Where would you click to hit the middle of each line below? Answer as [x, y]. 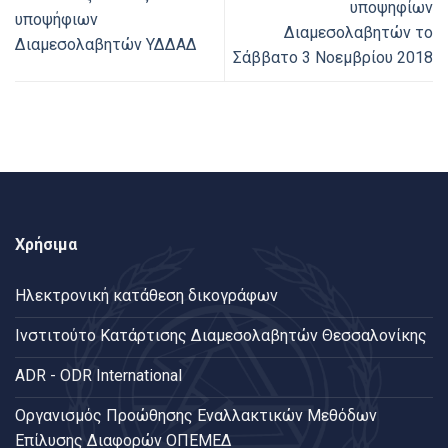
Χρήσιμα [46, 245]
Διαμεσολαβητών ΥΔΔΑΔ [106, 45]
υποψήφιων [56, 20]
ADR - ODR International [98, 375]
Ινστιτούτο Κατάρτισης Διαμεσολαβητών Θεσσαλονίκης [221, 335]
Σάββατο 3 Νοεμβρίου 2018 [333, 57]
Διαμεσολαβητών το [358, 32]
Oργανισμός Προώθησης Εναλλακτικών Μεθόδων [196, 415]
